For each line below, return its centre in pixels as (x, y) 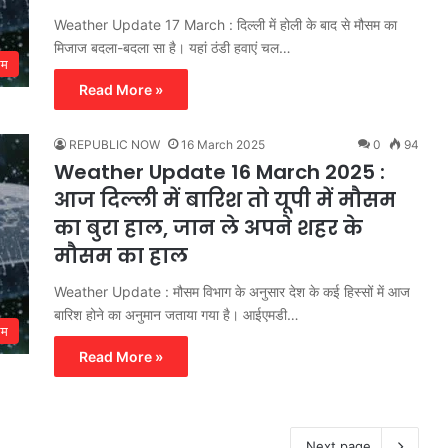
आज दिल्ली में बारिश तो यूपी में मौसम (225, 199)
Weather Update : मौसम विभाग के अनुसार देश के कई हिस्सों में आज (232, 291)
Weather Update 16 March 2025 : (219, 171)
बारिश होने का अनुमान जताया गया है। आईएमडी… (176, 314)
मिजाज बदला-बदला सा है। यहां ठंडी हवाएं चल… (172, 47)
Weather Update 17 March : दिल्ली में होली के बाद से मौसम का (225, 24)
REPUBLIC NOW (114, 144)
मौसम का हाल (121, 255)
